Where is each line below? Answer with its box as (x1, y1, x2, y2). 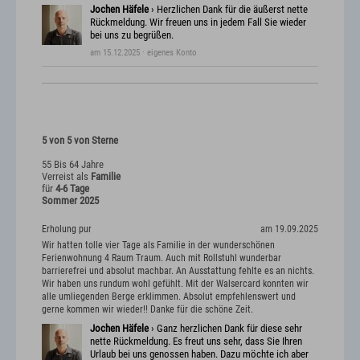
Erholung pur (42, 223, 92, 235)
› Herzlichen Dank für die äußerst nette (149, 3, 308, 16)
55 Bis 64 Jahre (42, 158, 104, 171)
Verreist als (42, 170, 91, 183)
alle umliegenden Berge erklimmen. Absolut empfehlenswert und (42, 290, 296, 302)
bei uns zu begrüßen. (90, 29, 174, 42)
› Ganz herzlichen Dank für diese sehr (149, 321, 302, 334)
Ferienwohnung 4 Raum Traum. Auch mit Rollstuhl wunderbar (42, 252, 281, 264)
